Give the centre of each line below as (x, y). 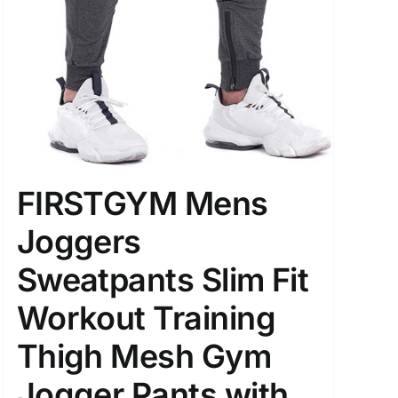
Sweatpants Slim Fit (163, 280)
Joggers (79, 242)
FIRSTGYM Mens (142, 203)
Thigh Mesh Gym (144, 356)
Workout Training (146, 318)
